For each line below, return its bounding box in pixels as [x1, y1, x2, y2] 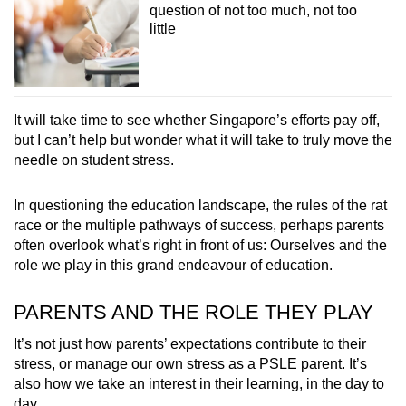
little [149, 21, 176, 37]
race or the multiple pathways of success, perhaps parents [14, 217, 384, 233]
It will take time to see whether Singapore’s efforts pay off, [14, 111, 380, 128]
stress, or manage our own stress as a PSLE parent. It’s [14, 355, 367, 372]
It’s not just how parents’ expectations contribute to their [14, 335, 366, 352]
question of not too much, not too [149, 3, 357, 19]
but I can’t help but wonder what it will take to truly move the [14, 131, 392, 148]
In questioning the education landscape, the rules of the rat [14, 197, 387, 213]
